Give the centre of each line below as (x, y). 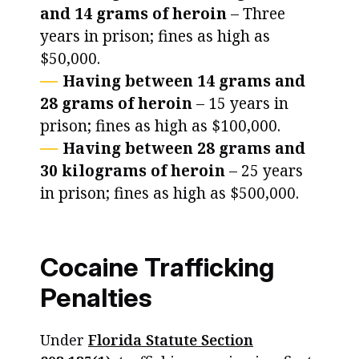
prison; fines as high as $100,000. (160, 126)
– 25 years (264, 171)
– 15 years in (240, 103)
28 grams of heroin (116, 103)
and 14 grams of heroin (133, 14)
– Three (256, 14)
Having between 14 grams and (184, 81)
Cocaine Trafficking (157, 267)
